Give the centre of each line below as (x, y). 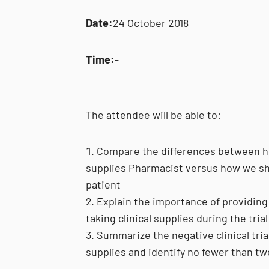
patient (103, 184)
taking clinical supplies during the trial (177, 218)
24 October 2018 (150, 23)
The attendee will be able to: (153, 115)
